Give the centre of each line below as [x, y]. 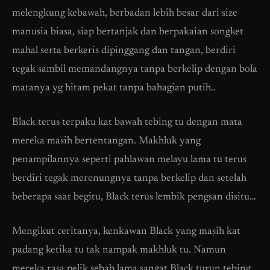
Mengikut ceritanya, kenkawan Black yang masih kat [126, 231]
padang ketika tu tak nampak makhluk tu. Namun [119, 250]
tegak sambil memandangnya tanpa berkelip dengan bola [135, 69]
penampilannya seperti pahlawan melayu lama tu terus [129, 160]
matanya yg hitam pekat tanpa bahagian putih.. [114, 88]
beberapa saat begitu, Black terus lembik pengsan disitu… [134, 197]
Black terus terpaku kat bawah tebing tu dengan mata [127, 122]
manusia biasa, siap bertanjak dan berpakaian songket [128, 32]
